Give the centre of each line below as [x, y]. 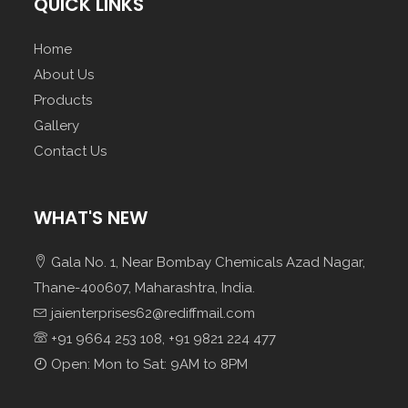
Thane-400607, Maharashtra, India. [145, 288]
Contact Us [71, 152]
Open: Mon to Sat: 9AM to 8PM [148, 365]
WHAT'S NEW [91, 218]
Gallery [57, 126]
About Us [64, 75]
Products [63, 101]
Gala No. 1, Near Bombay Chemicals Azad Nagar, [207, 263]
